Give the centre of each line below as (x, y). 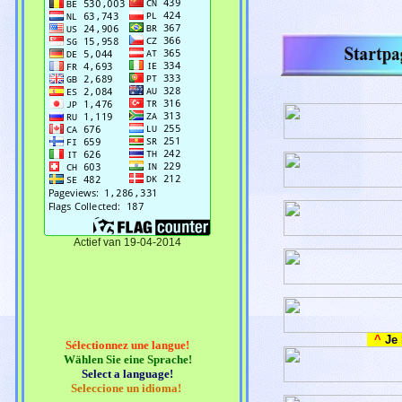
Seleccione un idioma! (127, 388)
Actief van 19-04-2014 (127, 242)
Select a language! (127, 373)
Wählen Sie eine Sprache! (127, 359)
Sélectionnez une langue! (127, 345)
